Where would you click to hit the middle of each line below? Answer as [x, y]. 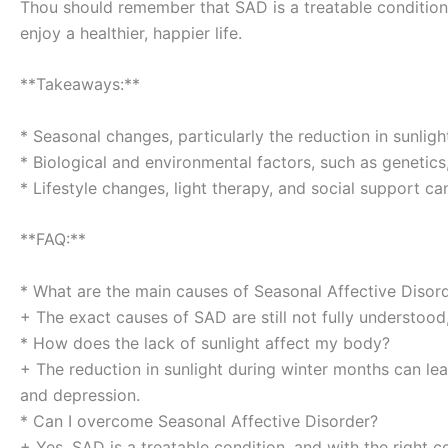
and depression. [80, 395]
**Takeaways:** [80, 84]
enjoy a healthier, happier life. [131, 32]
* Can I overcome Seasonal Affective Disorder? [199, 421]
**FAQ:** [53, 239]
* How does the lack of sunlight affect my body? [205, 343]
